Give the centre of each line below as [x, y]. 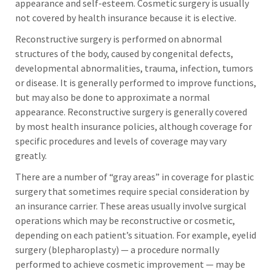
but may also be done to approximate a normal [113, 97]
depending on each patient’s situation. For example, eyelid [136, 235]
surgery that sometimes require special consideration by [132, 191]
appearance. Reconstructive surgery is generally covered [131, 112]
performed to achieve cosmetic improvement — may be [130, 264]
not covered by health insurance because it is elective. [126, 18]
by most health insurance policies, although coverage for [134, 126]
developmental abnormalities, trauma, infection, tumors [134, 68]
